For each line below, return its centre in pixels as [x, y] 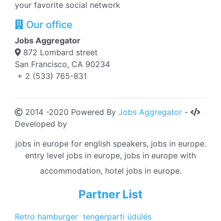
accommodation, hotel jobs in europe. [110, 171]
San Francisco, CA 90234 [62, 64]
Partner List [110, 194]
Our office [48, 25]
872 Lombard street [59, 52]
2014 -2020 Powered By [71, 112]
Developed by [41, 124]
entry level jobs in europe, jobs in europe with [110, 155]
